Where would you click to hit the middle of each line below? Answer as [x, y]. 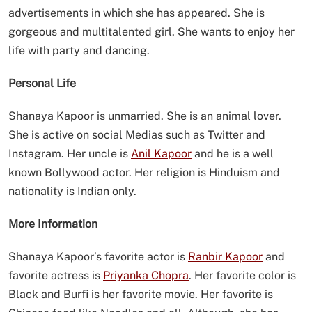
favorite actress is [56, 275]
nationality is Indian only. [72, 191]
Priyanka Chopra [146, 275]
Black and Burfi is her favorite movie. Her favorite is [141, 294]
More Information [53, 224]
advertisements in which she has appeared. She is [136, 13]
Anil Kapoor [161, 153]
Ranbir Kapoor [225, 256]
